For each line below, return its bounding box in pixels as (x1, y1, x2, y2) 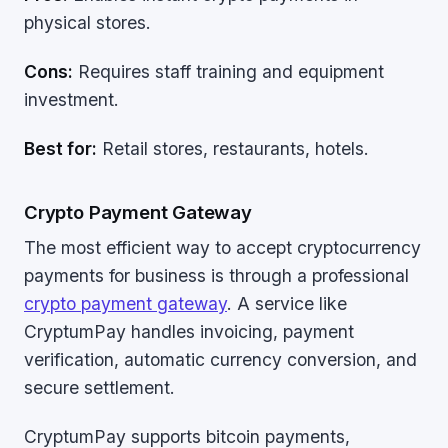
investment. (24, 89, 119, 110)
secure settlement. (24, 377, 175, 398)
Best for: (24, 138, 97, 159)
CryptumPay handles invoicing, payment (24, 321, 354, 342)
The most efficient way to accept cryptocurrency (24, 237, 421, 258)
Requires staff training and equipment (73, 61, 384, 82)
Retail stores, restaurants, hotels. (97, 138, 369, 159)
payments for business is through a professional (24, 265, 409, 286)
